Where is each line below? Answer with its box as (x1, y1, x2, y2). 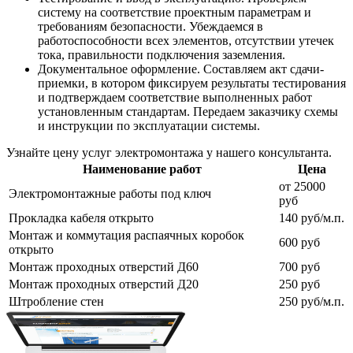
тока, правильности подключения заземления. (38, 47, 285, 61)
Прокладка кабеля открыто (9, 210, 154, 225)
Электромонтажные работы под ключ (9, 186, 211, 200)
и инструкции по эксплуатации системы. (38, 118, 260, 132)
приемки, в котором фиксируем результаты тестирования (38, 76, 346, 90)
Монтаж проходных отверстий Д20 (9, 277, 199, 291)
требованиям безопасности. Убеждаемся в (38, 19, 263, 33)
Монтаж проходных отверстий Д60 (9, 259, 199, 273)
